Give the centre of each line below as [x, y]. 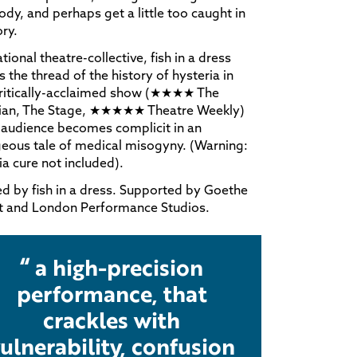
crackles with [112, 319]
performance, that [112, 293]
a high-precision [117, 267]
